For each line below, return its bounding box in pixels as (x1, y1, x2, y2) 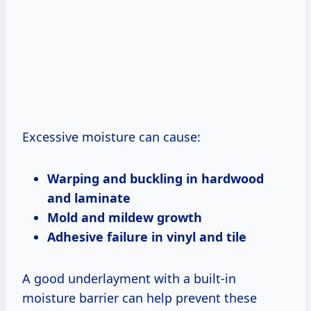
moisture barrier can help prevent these (22, 289, 257, 306)
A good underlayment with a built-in (22, 269, 236, 287)
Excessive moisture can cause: (22, 128, 201, 145)
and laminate (47, 189, 131, 206)
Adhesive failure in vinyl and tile (47, 228, 246, 245)
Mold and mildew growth (47, 208, 202, 226)
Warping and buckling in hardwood (47, 169, 264, 187)
